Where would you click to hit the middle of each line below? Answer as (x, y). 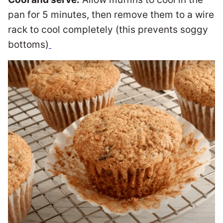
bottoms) (28, 44)
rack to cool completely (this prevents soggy (108, 29)
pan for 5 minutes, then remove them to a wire (111, 14)
